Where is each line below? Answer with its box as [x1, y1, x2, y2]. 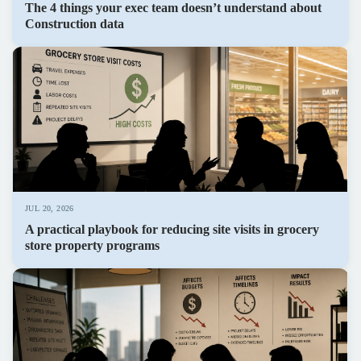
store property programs [25, 239, 160, 253]
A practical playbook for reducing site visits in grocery [25, 222, 319, 237]
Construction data [25, 17, 124, 31]
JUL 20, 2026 [25, 204, 74, 214]
